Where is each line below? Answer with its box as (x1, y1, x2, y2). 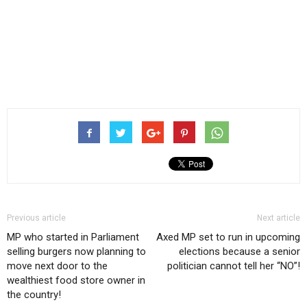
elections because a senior (179, 245, 300, 258)
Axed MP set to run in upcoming (156, 231, 300, 243)
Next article (257, 213, 300, 223)
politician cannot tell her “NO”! (167, 260, 300, 272)
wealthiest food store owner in (7, 274, 145, 286)
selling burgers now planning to (7, 245, 146, 258)
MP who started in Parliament (7, 231, 139, 243)
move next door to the (7, 260, 108, 272)
